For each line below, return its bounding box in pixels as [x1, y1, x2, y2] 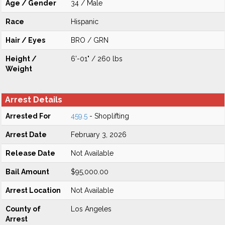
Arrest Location [6, 186, 61, 194]
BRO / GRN [71, 36, 108, 44]
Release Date [6, 149, 55, 157]
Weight [6, 65, 32, 73]
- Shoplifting [87, 112, 129, 120]
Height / [6, 55, 37, 63]
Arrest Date [6, 131, 47, 139]
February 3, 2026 [71, 131, 127, 139]
